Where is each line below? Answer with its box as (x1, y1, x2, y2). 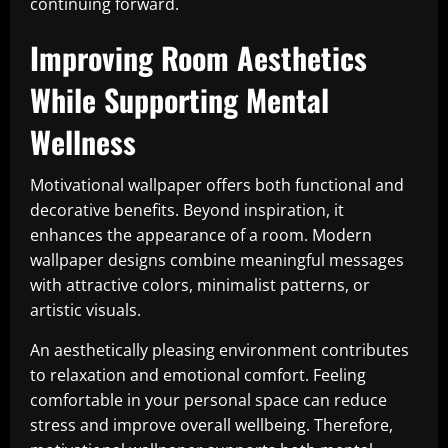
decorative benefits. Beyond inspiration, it (30, 199, 344, 221)
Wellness (30, 119, 136, 164)
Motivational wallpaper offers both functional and (30, 174, 404, 196)
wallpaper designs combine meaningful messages (30, 249, 404, 271)
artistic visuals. (30, 299, 141, 321)
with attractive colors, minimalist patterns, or (30, 274, 370, 296)
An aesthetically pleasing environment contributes (30, 339, 409, 361)
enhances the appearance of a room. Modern (30, 224, 372, 246)
